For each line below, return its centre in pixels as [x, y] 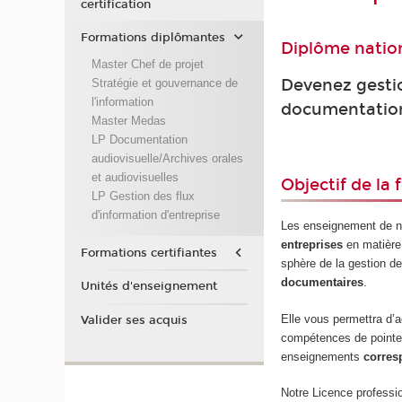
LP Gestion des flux [143, 196]
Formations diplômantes [153, 38]
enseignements [323, 356]
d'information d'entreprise [155, 214]
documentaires [323, 283]
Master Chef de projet [147, 64]
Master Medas [128, 120]
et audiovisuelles [135, 177]
